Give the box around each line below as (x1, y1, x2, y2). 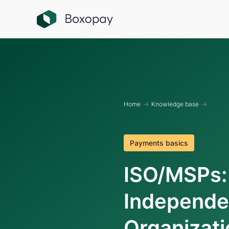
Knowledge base (151, 100, 199, 108)
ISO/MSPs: (124, 162, 227, 187)
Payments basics (130, 139, 188, 147)
